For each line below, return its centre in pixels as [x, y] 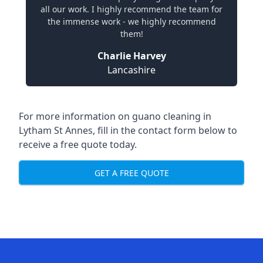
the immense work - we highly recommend [131, 21]
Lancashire [131, 70]
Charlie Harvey [131, 56]
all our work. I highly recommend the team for [131, 9]
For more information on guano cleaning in [115, 116]
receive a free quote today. [78, 144]
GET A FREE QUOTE [131, 173]
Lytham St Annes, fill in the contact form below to [128, 130]
